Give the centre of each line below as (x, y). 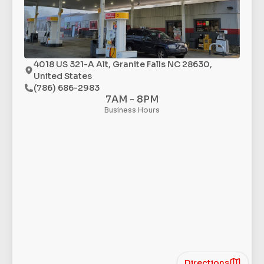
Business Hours (132, 110)
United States (63, 76)
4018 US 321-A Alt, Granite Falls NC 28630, (123, 64)
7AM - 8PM (132, 99)
